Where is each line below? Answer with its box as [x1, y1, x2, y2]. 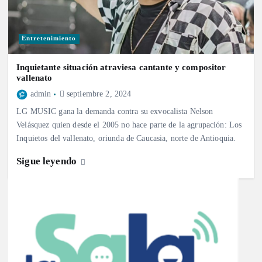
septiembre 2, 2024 [64, 89, 132, 99]
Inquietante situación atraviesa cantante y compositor [16, 63, 226, 73]
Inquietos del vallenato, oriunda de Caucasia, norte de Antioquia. [16, 133, 236, 143]
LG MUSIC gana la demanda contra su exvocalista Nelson [16, 106, 213, 116]
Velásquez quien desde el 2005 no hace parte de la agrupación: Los [16, 120, 242, 130]
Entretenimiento [22, 35, 77, 42]
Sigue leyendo [16, 156, 80, 167]
